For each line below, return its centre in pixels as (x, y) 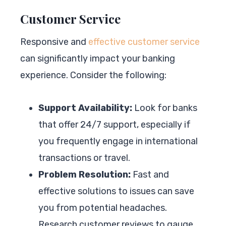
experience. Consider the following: (93, 75)
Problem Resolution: (84, 174)
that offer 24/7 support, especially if (115, 124)
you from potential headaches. (103, 208)
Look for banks (165, 108)
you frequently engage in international (118, 141)
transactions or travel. (84, 158)
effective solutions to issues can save (116, 191)
